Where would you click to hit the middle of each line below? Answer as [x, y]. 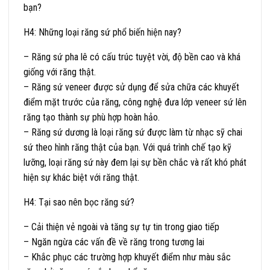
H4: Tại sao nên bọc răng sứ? [79, 202]
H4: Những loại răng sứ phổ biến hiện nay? [102, 32]
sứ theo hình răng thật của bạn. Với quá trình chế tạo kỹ [127, 147]
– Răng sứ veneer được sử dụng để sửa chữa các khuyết [131, 87]
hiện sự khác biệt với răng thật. [81, 177]
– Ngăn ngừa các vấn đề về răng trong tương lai [114, 242]
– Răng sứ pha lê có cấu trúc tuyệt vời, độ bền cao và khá [132, 57]
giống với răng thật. [60, 72]
